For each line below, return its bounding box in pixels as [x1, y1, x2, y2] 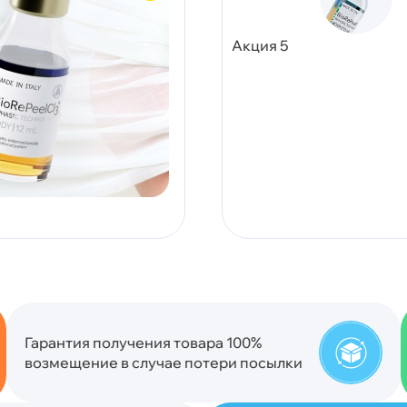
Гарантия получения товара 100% [24, 333, 262, 352]
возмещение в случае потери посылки [24, 353, 303, 372]
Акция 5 [232, 36, 289, 55]
